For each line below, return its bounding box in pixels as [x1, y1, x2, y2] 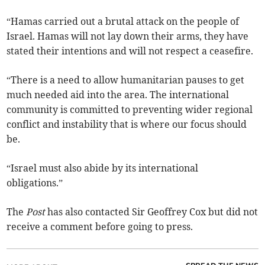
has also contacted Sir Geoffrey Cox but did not [47, 206, 258, 218]
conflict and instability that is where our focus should [7, 118, 247, 131]
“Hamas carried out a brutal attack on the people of [7, 15, 240, 28]
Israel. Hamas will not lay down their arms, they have [7, 30, 249, 43]
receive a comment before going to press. [7, 221, 193, 233]
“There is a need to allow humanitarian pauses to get [7, 74, 245, 86]
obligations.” [7, 177, 66, 189]
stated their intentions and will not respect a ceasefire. [7, 45, 256, 57]
